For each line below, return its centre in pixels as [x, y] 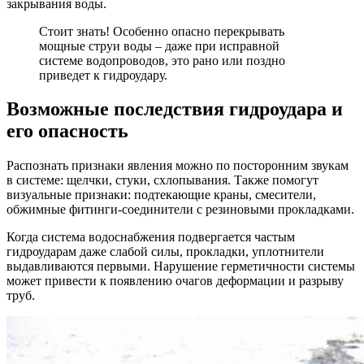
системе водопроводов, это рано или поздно [162, 60]
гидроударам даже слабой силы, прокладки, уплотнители [165, 252]
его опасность [67, 131]
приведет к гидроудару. [103, 75]
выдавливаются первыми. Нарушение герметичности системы [181, 266]
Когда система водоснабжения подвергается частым [151, 237]
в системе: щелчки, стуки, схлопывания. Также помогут [162, 180]
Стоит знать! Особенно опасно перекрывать [162, 31]
